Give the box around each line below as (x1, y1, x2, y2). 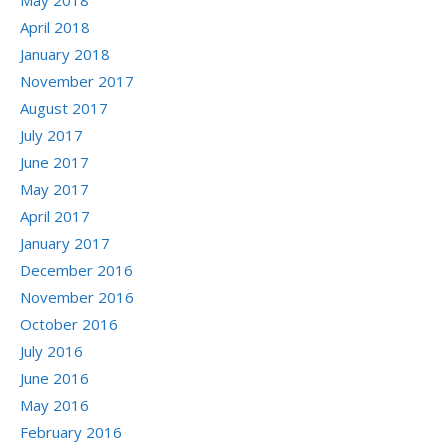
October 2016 (20, 314, 118, 335)
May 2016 (20, 395, 89, 416)
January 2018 (20, 44, 110, 65)
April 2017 (20, 206, 90, 227)
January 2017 (20, 233, 110, 254)
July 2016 (20, 341, 83, 362)
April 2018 (20, 17, 90, 38)
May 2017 (20, 179, 89, 200)
